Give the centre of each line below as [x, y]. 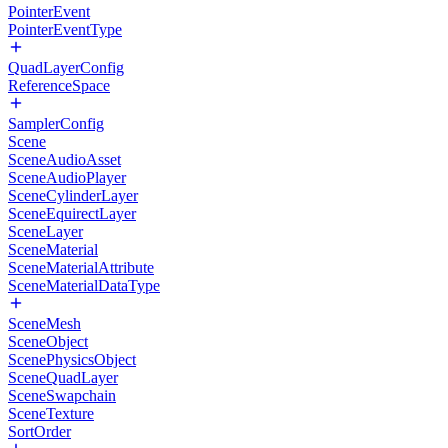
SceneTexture [51, 413]
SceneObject [48, 341]
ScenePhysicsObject [72, 359]
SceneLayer [45, 231]
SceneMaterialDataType [84, 285]
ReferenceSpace [59, 85]
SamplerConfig [56, 123]
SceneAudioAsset [64, 159]
